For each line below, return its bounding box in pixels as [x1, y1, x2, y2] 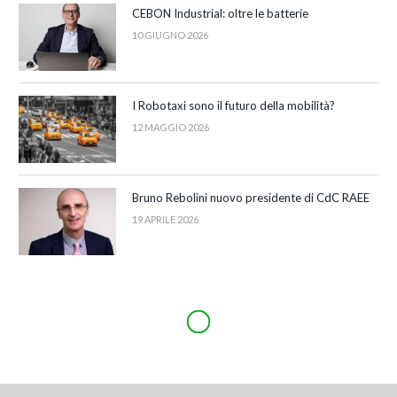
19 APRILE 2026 [132, 213, 198, 225]
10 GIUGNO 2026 [132, 28, 208, 41]
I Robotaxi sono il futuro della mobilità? [132, 97, 335, 113]
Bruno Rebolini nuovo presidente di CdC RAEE [132, 190, 370, 205]
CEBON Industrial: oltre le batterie [132, 5, 308, 20]
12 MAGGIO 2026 [132, 121, 209, 133]
